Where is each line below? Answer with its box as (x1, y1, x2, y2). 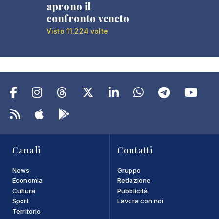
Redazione (117, 176, 151, 184)
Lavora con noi (117, 197, 164, 205)
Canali (12, 144, 40, 156)
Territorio (12, 207, 41, 215)
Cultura (12, 187, 36, 195)
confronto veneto (46, 11, 130, 24)
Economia (12, 176, 43, 184)
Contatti (117, 144, 153, 156)
